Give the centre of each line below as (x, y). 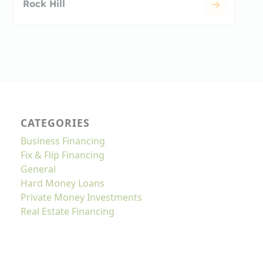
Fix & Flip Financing (63, 155)
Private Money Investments (82, 197)
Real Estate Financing (68, 211)
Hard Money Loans (63, 183)
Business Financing (63, 141)
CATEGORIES (55, 122)
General (38, 169)
